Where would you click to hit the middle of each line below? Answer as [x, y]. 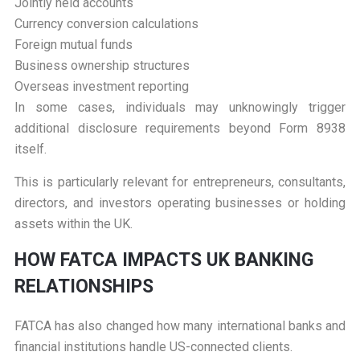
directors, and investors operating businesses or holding [180, 203]
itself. [30, 149]
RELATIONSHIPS [84, 287]
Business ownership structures [102, 66]
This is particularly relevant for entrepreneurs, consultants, [180, 182]
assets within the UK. [73, 224]
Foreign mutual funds [73, 45]
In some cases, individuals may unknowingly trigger [180, 108]
